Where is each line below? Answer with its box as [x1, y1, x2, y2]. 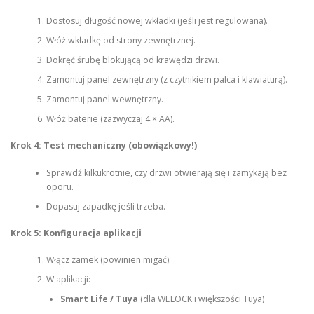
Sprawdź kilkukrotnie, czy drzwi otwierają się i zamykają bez [46, 166, 287, 179]
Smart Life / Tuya [60, 293, 138, 306]
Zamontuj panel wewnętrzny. [46, 93, 163, 105]
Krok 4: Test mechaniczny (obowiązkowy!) [11, 139, 197, 152]
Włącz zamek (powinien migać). [46, 254, 171, 266]
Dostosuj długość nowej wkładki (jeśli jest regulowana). [46, 14, 268, 27]
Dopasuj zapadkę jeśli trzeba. [46, 200, 165, 212]
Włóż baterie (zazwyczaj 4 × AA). [46, 112, 175, 125]
